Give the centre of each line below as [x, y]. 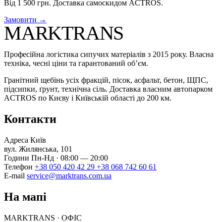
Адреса [17, 140]
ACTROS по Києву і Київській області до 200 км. [88, 98]
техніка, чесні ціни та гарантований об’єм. [76, 63]
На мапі [25, 196]
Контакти [30, 119]
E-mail [15, 176]
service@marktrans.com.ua [69, 176]
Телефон [19, 167]
